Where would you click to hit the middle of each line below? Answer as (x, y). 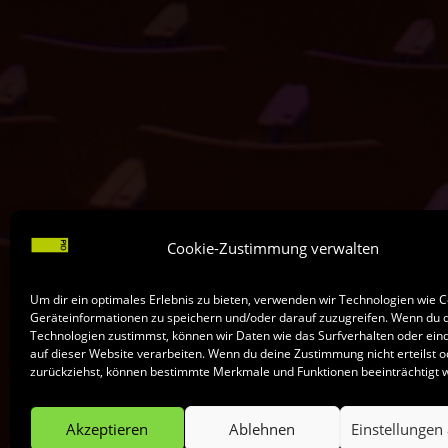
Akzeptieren (107, 428)
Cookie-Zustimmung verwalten (272, 247)
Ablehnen (262, 428)
